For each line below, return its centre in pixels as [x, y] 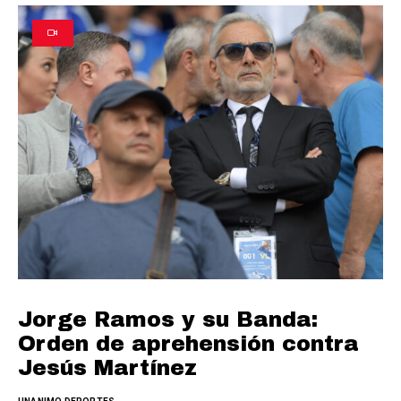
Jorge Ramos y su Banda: [168, 319]
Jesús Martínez [107, 367]
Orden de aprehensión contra [188, 343]
